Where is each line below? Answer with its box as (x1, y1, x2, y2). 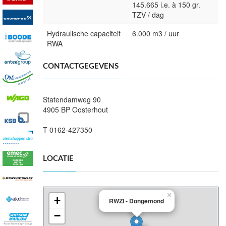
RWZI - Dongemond (109, 196, 164, 206)
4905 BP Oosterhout (43, 104, 108, 115)
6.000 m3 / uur (132, 28, 179, 39)
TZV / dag (132, 10, 164, 20)
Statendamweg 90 (43, 94, 101, 105)
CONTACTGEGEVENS (43, 63, 119, 71)
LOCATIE (43, 155, 74, 163)
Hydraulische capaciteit (47, 28, 121, 39)
